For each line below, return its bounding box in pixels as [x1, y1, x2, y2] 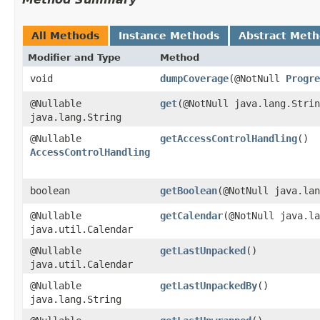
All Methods [31, 30, 99, 41]
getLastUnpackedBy [160, 280, 257, 291]
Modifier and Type [28, 52, 121, 63]
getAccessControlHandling [160, 133, 297, 144]
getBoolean [160, 185, 217, 196]
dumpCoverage [160, 73, 229, 84]
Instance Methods [119, 30, 219, 41]
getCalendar [160, 210, 223, 221]
